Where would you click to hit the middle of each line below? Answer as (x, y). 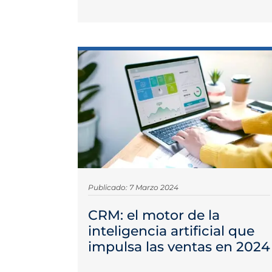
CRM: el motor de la (154, 215)
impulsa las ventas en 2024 (179, 246)
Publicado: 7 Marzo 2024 (134, 187)
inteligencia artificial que (172, 231)
